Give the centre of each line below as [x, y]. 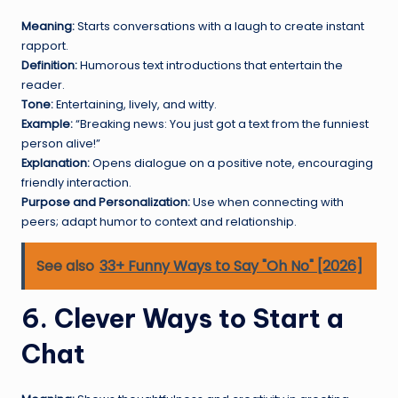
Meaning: [48, 26]
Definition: [49, 65]
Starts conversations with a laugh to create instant [219, 26]
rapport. [45, 45]
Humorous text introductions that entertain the [210, 65]
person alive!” [61, 143]
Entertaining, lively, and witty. [135, 104]
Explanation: [56, 163]
